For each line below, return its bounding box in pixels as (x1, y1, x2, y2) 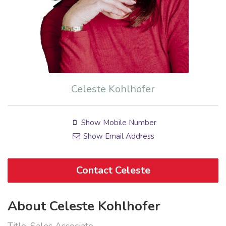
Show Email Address (81, 131, 155, 142)
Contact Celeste (76, 163, 150, 178)
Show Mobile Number (79, 118, 157, 128)
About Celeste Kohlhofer (8, 197, 160, 215)
